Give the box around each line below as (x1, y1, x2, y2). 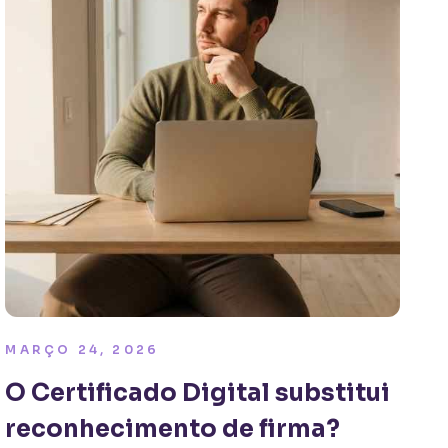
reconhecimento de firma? (5, 414, 341, 444)
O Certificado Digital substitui (5, 378, 391, 408)
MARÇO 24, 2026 (5, 342, 160, 357)
